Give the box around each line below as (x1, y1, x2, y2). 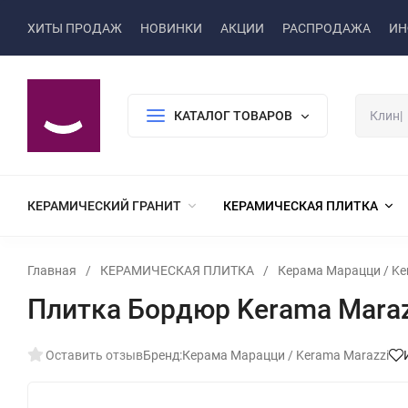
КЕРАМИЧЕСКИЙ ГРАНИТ (27, 199, 181, 213)
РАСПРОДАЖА (282, 20, 371, 36)
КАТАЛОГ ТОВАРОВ (174, 108, 292, 123)
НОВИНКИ (140, 20, 202, 36)
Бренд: (143, 348, 182, 362)
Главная (27, 263, 76, 278)
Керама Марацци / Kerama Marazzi (182, 348, 389, 362)
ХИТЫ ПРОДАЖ (27, 20, 122, 36)
